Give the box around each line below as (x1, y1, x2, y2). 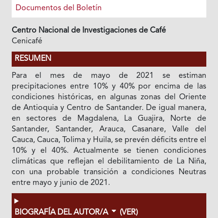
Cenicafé (11, 37, 42, 46)
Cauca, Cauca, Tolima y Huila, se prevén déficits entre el (11, 136, 207, 145)
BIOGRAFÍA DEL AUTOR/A (14, 209, 110, 217)
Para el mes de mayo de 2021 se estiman (11, 72, 207, 80)
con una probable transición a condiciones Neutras (11, 168, 207, 177)
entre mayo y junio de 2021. (11, 179, 110, 187)
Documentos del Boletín (15, 4, 102, 13)
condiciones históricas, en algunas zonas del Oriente (11, 93, 207, 102)
